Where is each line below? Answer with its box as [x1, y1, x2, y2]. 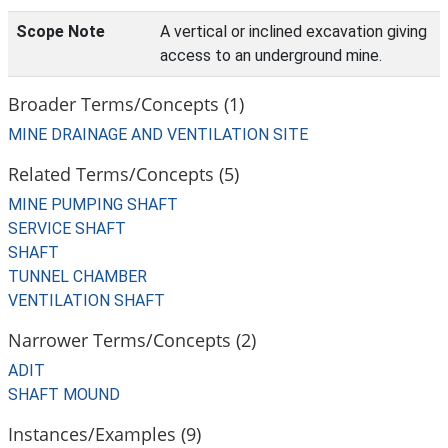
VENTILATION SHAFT [8, 291, 165, 310]
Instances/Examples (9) [8, 421, 201, 446]
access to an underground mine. [160, 46, 382, 65]
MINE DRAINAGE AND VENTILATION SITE [8, 125, 308, 144]
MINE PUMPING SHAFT [8, 195, 178, 214]
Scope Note [16, 22, 105, 41]
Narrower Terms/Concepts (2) [8, 327, 256, 352]
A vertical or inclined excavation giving [160, 22, 427, 41]
